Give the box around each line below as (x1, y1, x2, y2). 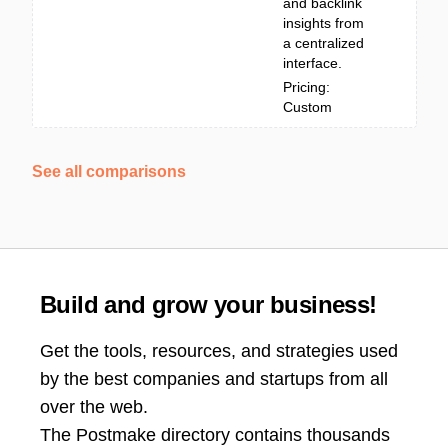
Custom (283, 99, 332, 115)
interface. (283, 55, 342, 71)
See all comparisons (32, 163, 186, 180)
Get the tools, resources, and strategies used (40, 341, 398, 361)
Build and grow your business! (40, 291, 377, 318)
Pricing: (283, 79, 330, 95)
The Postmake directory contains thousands (40, 425, 390, 445)
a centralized (283, 35, 364, 51)
